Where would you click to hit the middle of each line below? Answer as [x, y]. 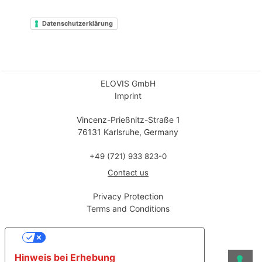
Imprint [128, 96]
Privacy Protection [128, 196]
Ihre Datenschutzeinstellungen [116, 237]
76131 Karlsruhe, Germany [128, 132]
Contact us [128, 173]
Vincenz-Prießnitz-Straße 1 [128, 120]
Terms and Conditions [128, 208]
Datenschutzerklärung [77, 23]
